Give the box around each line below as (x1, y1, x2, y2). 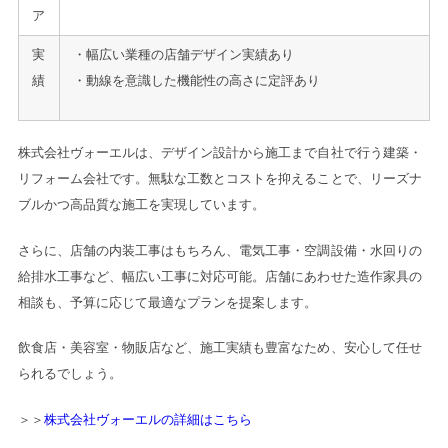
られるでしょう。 (17, 366, 123, 382)
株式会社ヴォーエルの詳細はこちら (43, 411, 253, 427)
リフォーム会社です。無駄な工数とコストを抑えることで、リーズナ (17, 171, 422, 187)
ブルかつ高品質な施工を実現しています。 (17, 197, 266, 213)
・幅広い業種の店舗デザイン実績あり (72, 46, 295, 62)
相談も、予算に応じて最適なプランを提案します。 (17, 294, 318, 310)
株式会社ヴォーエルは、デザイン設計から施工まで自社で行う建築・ (17, 145, 422, 161)
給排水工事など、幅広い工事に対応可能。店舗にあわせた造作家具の (17, 268, 422, 284)
